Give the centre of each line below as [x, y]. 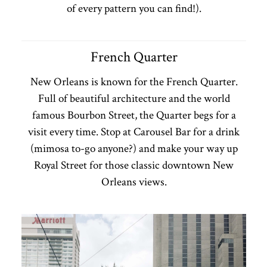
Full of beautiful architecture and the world [134, 98]
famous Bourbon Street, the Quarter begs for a [134, 115]
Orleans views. [134, 182]
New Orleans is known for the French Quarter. [134, 82]
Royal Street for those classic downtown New [134, 165]
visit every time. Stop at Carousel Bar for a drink [134, 132]
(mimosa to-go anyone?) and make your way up [134, 148]
